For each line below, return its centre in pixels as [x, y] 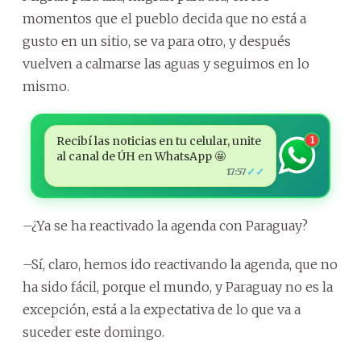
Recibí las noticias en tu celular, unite [158, 141]
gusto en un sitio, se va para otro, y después [157, 41]
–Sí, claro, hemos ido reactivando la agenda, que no [180, 264]
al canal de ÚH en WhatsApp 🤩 [141, 156]
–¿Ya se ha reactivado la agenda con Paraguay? [165, 225]
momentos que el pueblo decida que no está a [164, 18]
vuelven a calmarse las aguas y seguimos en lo [166, 63]
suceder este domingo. [93, 332]
